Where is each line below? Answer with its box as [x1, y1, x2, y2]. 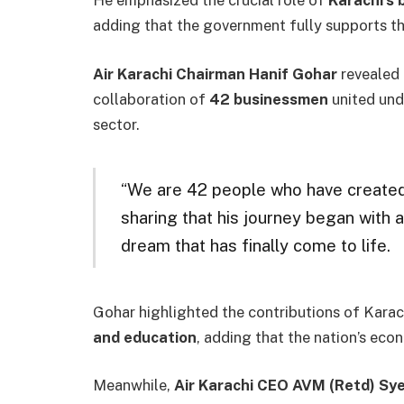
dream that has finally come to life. [120, 235, 390, 256]
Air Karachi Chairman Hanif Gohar [93, 64, 337, 83]
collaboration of [93, 89, 209, 108]
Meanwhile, [93, 376, 174, 395]
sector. [93, 115, 140, 133]
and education [93, 327, 197, 346]
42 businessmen [209, 89, 328, 108]
